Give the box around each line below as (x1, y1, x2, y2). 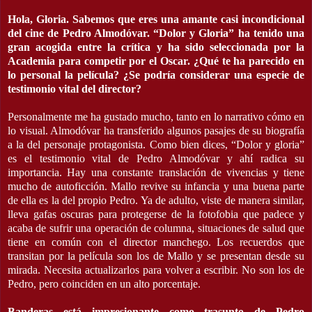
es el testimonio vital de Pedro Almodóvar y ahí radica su (8, 152, 304, 164)
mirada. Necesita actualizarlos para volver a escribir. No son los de (8, 263, 304, 276)
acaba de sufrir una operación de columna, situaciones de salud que (8, 221, 304, 234)
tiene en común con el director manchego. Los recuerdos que (8, 235, 304, 248)
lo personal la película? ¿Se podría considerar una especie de (8, 68, 304, 81)
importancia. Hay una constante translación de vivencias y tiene (8, 166, 304, 178)
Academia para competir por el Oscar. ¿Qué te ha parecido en (8, 54, 304, 67)
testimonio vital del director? (8, 82, 141, 95)
